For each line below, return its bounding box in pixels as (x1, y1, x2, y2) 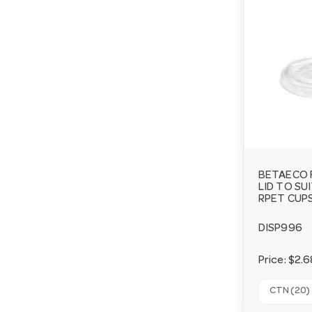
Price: (258, 255, 288, 267)
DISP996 (258, 224, 302, 235)
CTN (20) (270, 286, 310, 296)
